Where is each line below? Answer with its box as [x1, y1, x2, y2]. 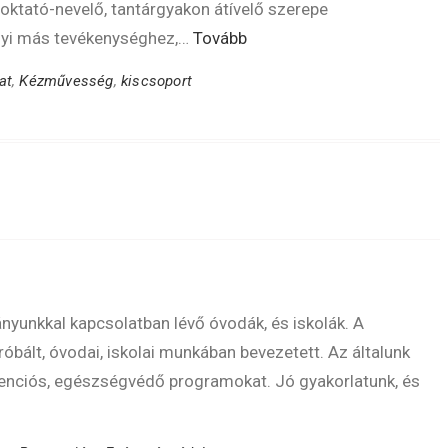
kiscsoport [121, 72, 193, 90]
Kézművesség [19, 72, 114, 90]
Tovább [193, 28, 247, 48]
